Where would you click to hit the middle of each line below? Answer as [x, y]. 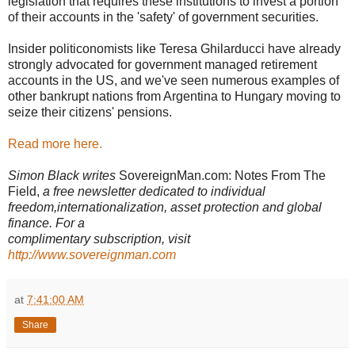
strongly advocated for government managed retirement [162, 65]
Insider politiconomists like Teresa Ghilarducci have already [174, 49]
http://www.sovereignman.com [92, 255]
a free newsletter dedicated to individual [153, 192]
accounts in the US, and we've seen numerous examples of [174, 81]
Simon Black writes [62, 176]
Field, [24, 192]
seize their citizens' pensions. [90, 113]
